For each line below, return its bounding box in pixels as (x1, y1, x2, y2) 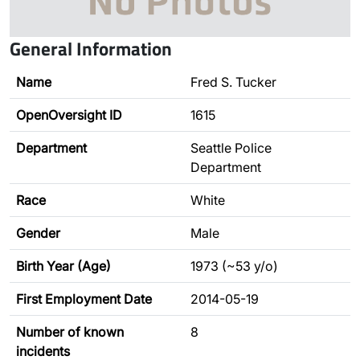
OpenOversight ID (16, 107, 122, 123)
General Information (10, 34, 172, 63)
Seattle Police (190, 140, 272, 156)
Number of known (16, 324, 124, 340)
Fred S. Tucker (190, 74, 276, 90)
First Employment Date (16, 291, 152, 307)
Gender (16, 225, 60, 241)
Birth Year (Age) (16, 258, 111, 274)
